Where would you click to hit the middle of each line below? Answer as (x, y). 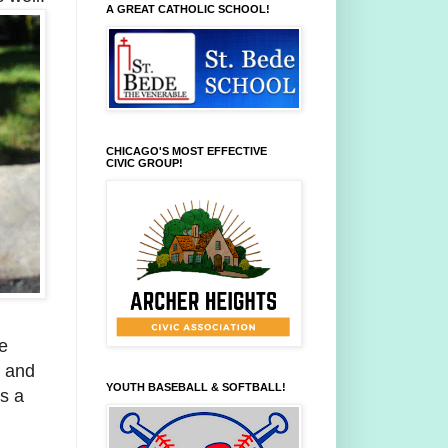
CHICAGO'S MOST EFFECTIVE (186, 151)
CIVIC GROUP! (144, 163)
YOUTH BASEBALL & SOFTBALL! (196, 387)
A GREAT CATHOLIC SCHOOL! (188, 9)
